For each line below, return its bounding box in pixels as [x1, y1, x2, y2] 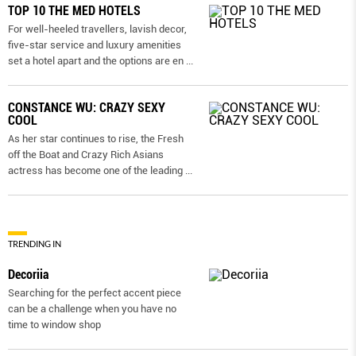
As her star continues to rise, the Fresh [8, 133, 184, 145]
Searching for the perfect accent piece [8, 287, 181, 300]
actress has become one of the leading [8, 164, 185, 177]
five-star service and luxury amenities [8, 39, 181, 52]
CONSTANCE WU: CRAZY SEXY [8, 100, 165, 116]
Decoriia [8, 267, 48, 283]
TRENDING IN [8, 238, 61, 250]
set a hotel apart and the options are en [8, 55, 184, 68]
